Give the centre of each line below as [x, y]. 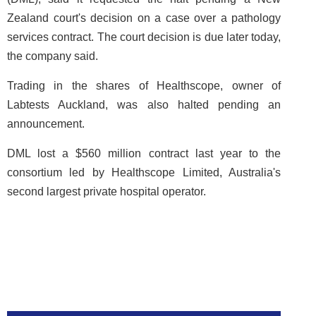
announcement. [46, 124]
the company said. [53, 56]
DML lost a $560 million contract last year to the [144, 153]
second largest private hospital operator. [107, 192]
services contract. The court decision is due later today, [144, 37]
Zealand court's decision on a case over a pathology [144, 18]
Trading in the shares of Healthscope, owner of [144, 86]
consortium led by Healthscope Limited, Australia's [144, 172]
